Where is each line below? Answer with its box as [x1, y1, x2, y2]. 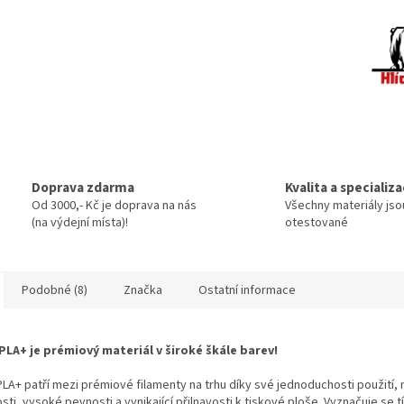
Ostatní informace [198, 281, 296, 300]
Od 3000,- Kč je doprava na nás [32, 196, 197, 215]
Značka [124, 281, 162, 300]
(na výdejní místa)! [32, 213, 128, 232]
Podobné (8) [22, 281, 87, 300]
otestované [285, 213, 348, 232]
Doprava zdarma [32, 177, 134, 197]
